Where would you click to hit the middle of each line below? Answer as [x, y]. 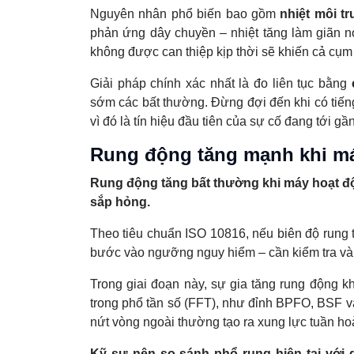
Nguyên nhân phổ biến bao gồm [185, 14]
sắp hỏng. [120, 202]
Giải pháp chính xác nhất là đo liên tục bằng [221, 84]
